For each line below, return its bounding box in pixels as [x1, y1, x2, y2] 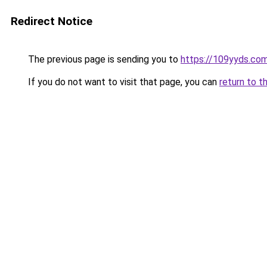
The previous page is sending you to [26, 54, 181, 65]
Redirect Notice [11, 14, 92, 28]
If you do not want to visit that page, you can [26, 76, 219, 88]
